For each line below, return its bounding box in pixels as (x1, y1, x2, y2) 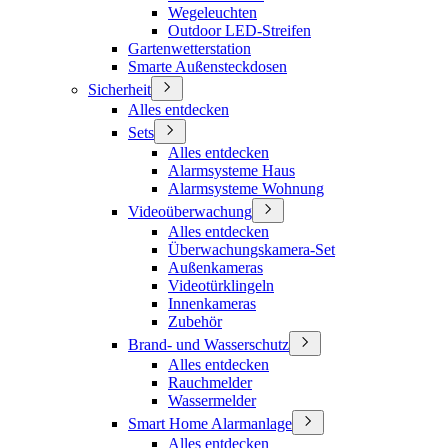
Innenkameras (168, 295, 256, 312)
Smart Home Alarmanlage (128, 415, 292, 432)
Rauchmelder (168, 374, 252, 391)
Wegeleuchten (168, 4, 257, 21)
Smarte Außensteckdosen (128, 58, 287, 75)
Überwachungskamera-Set (168, 241, 335, 258)
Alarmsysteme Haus (168, 162, 295, 179)
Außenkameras (168, 259, 263, 276)
